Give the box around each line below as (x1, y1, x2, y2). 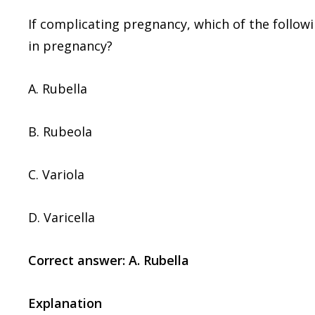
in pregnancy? (28, 37, 112, 54)
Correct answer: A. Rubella (28, 252, 189, 269)
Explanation (28, 295, 102, 311)
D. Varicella (28, 209, 95, 226)
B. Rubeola (28, 123, 92, 140)
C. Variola (28, 166, 84, 183)
